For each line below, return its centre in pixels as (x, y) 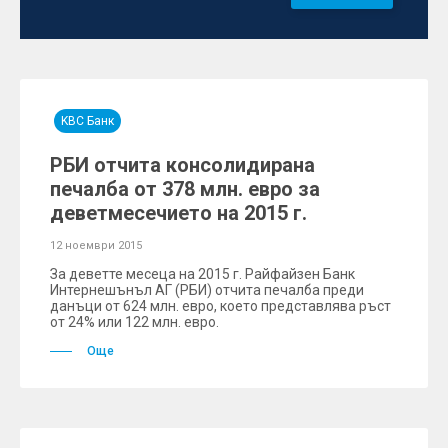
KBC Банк (87, 121)
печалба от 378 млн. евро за (185, 189)
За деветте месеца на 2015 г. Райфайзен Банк (202, 274)
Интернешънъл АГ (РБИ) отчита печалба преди (207, 290)
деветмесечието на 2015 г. (178, 213)
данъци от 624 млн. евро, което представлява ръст (220, 306)
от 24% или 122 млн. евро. (134, 322)
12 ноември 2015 (96, 245)
